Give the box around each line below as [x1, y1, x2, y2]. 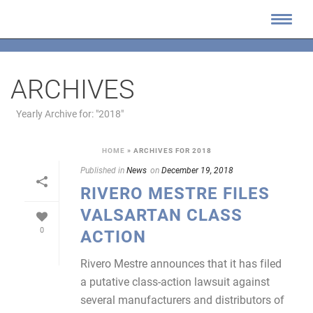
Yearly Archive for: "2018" [16, 107, 124, 120]
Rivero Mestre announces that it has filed [80, 256, 282, 270]
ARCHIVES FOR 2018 [133, 145, 212, 155]
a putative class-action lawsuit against [80, 274, 270, 289]
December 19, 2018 [161, 164, 233, 175]
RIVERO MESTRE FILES [80, 182, 270, 204]
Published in [80, 164, 124, 175]
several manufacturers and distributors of [80, 292, 284, 307]
